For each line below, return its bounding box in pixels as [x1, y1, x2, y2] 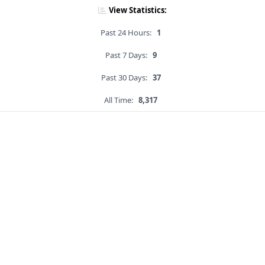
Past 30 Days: [101, 72, 147, 83]
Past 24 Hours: [101, 27, 151, 38]
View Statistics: [109, 5, 167, 16]
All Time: [104, 95, 133, 106]
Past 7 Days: [105, 50, 147, 61]
